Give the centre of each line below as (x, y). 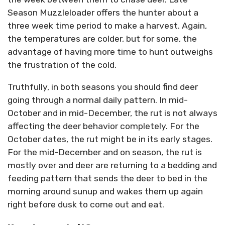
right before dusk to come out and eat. (86, 204)
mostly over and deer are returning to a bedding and (112, 165)
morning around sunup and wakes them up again (105, 191)
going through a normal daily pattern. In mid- (98, 100)
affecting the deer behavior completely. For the (103, 126)
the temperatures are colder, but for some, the (102, 38)
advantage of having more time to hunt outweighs (110, 51)
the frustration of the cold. (62, 65)
